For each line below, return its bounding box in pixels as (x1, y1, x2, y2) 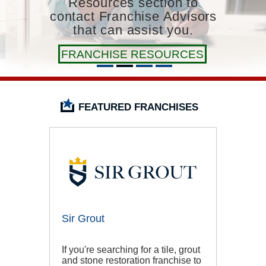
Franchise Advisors (99, 9, 217, 24)
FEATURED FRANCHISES (78, 102, 198, 113)
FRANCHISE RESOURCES (61, 48, 204, 61)
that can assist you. (73, 23, 194, 37)
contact (50, 9, 95, 24)
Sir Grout (62, 213, 104, 225)
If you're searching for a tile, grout (62, 245, 200, 255)
